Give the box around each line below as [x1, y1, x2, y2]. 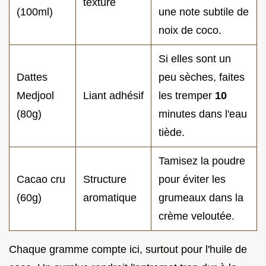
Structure [83, 173, 126, 186]
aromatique [83, 192, 137, 204]
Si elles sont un [159, 53, 231, 65]
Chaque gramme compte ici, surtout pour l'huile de [9, 243, 247, 256]
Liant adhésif [83, 90, 144, 102]
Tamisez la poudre [159, 155, 245, 167]
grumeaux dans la [159, 192, 243, 204]
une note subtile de [159, 6, 249, 18]
